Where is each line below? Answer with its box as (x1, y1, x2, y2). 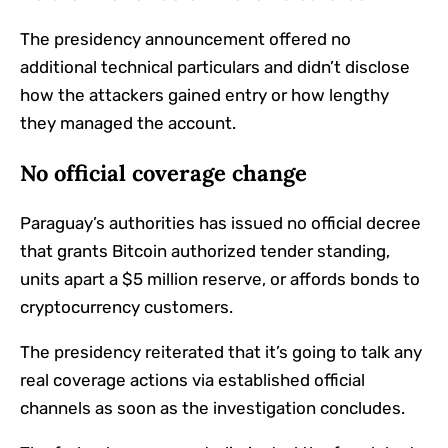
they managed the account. (20, 113, 236, 134)
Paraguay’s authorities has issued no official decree (20, 213, 421, 234)
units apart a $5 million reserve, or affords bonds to (20, 269, 420, 290)
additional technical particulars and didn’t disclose (20, 57, 410, 78)
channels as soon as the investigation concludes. (20, 398, 405, 419)
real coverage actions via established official (20, 370, 365, 391)
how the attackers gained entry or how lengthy (20, 85, 389, 106)
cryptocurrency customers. (20, 297, 233, 318)
